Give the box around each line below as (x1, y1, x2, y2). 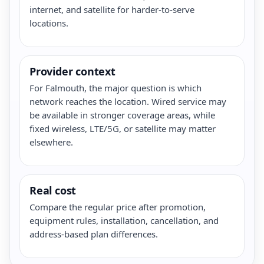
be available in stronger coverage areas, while (29, 108, 215, 121)
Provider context (29, 64, 115, 78)
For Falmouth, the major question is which (29, 81, 202, 94)
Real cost (29, 183, 77, 197)
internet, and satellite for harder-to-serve (29, 3, 194, 15)
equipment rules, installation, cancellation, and (29, 214, 219, 226)
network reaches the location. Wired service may (29, 95, 226, 107)
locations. (29, 16, 68, 29)
